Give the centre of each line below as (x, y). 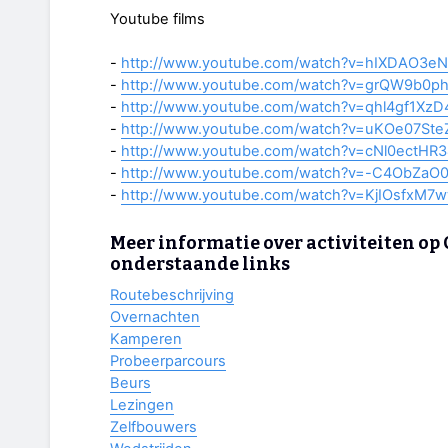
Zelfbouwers (153, 426)
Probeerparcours (168, 360)
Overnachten (155, 316)
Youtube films (157, 19)
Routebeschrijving (172, 294)
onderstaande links (200, 264)
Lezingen (142, 404)
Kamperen (146, 338)
